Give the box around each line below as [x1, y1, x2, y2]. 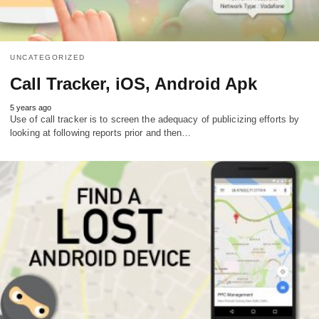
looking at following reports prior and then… [10, 127, 192, 139]
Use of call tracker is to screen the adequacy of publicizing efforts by [10, 114, 300, 125]
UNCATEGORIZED [10, 53, 85, 62]
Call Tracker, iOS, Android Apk [10, 74, 257, 94]
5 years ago [10, 103, 51, 113]
